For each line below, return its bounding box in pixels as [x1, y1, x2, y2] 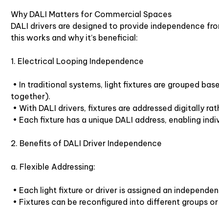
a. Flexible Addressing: [11, 161, 95, 172]
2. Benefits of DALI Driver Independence [11, 138, 162, 148]
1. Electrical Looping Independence [11, 56, 144, 66]
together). [11, 91, 50, 101]
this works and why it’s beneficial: [11, 32, 138, 43]
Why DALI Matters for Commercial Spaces [11, 9, 172, 19]
